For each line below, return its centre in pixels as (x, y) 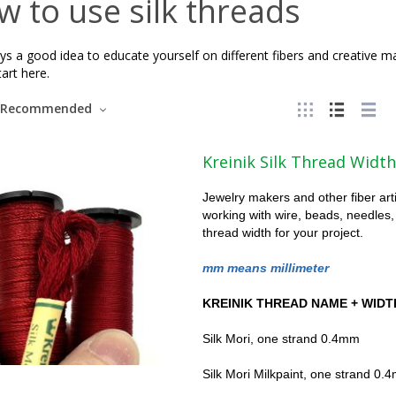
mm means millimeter (265, 267)
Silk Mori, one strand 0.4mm (281, 338)
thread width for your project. (284, 232)
